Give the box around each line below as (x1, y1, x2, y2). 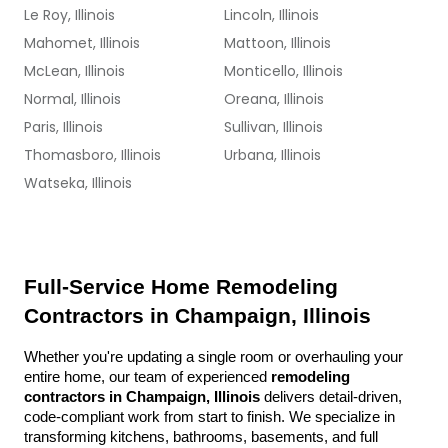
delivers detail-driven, (260, 389, 402, 405)
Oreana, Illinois (224, 89, 324, 109)
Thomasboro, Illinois (24, 145, 161, 165)
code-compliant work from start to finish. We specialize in (24, 409, 395, 425)
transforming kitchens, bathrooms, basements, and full (24, 429, 378, 445)
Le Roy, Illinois (24, 5, 115, 25)
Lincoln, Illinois (224, 5, 319, 25)
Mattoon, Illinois (224, 33, 331, 53)
